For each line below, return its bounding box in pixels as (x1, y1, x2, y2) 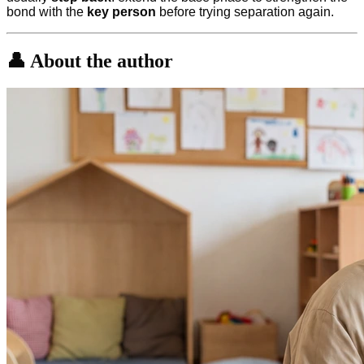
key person (87, 4, 156, 19)
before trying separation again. (156, 4, 334, 19)
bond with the (6, 4, 87, 19)
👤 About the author (6, 50, 173, 71)
